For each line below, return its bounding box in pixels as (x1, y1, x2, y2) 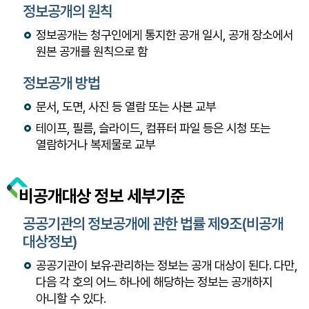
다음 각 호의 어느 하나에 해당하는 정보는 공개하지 (36, 275, 272, 289)
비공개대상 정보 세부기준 (19, 186, 185, 206)
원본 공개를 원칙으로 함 (36, 44, 148, 59)
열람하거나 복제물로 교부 (36, 137, 155, 152)
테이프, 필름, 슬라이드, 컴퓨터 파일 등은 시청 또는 (36, 121, 270, 135)
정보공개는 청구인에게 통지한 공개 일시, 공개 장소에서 (36, 28, 293, 42)
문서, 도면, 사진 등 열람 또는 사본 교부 (36, 99, 216, 114)
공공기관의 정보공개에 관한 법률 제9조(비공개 (23, 215, 283, 232)
